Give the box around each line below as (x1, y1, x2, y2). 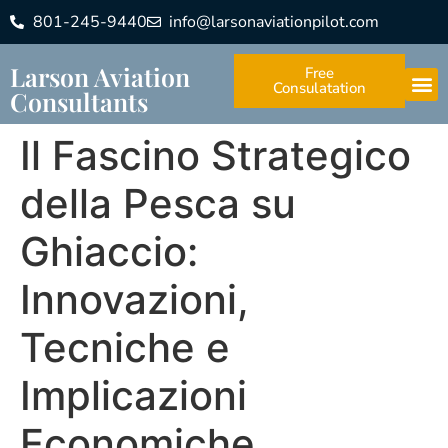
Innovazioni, (20, 275, 249, 324)
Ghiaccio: (20, 227, 198, 276)
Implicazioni (20, 371, 247, 420)
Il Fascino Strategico (20, 131, 411, 180)
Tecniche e (20, 323, 230, 372)
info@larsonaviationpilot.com (169, 11, 379, 33)
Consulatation (273, 78, 367, 98)
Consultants (10, 85, 148, 118)
